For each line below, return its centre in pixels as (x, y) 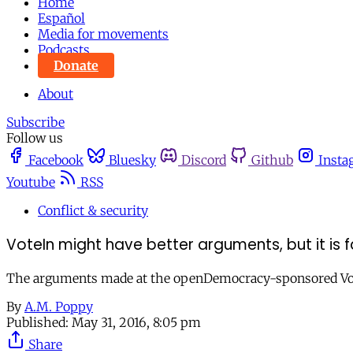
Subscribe (35, 122)
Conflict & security (93, 210)
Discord (204, 160)
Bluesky (132, 160)
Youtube (31, 182)
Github (272, 160)
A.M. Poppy (59, 307)
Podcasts (64, 50)
